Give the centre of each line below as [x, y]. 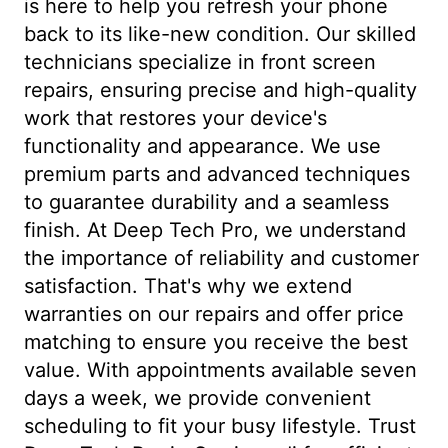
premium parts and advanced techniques [217, 174]
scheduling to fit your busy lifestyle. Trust [220, 426]
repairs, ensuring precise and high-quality [220, 90]
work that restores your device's [175, 118]
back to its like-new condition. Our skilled [220, 34]
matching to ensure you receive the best [216, 342]
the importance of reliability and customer [221, 258]
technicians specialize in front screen [200, 62]
